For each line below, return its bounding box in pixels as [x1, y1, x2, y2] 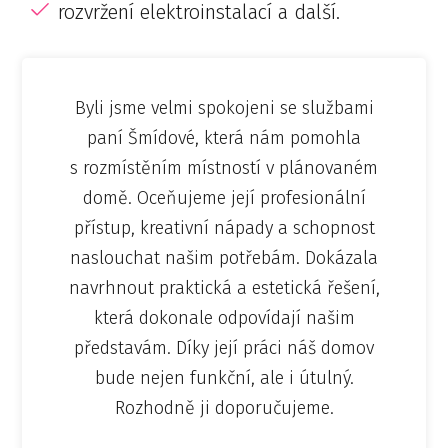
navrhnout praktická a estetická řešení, [68, 277, 380, 299]
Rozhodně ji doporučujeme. [114, 397, 334, 419]
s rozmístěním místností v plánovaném [70, 157, 378, 179]
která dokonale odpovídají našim [93, 307, 355, 329]
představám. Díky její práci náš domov [74, 337, 374, 359]
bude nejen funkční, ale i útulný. [94, 367, 354, 389]
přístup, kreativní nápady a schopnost [73, 217, 375, 239]
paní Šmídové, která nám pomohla [87, 127, 361, 149]
